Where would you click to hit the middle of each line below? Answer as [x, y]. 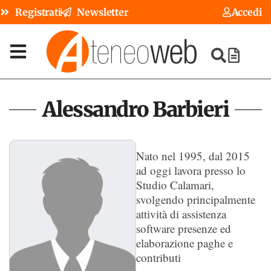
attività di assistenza [181, 214]
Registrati [38, 12]
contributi [158, 257]
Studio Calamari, [175, 185]
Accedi [247, 12]
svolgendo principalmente [195, 199]
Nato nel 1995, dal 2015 [193, 156]
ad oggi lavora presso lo [191, 170]
